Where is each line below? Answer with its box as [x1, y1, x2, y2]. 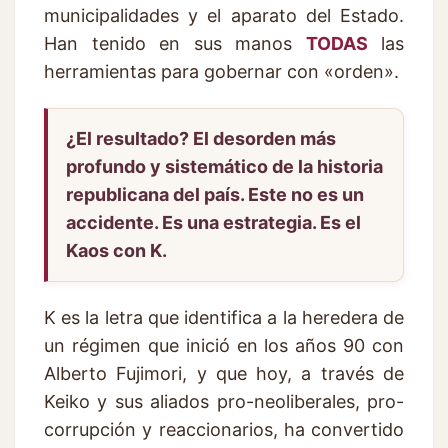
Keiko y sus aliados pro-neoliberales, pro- [44, 390, 404, 412]
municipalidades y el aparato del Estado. [44, 4, 404, 26]
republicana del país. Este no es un [66, 183, 364, 205]
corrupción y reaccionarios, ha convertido [44, 418, 404, 440]
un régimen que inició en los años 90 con [44, 334, 404, 356]
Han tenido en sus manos [44, 32, 306, 54]
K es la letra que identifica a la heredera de [44, 306, 404, 328]
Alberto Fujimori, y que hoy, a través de [44, 362, 404, 384]
